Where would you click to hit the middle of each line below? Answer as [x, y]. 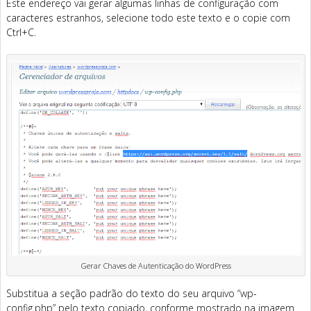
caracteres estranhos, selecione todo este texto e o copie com [148, 17]
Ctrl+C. [21, 32]
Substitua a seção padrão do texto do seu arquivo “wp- [132, 294]
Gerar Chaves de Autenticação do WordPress [156, 266]
